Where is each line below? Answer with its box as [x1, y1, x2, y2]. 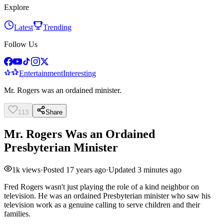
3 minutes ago [137, 165, 181, 174]
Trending [43, 23, 71, 31]
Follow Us [4, 40, 37, 48]
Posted [43, 165, 66, 174]
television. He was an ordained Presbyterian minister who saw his [4, 191, 210, 200]
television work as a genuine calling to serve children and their [4, 200, 200, 209]
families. [4, 209, 30, 218]
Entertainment [19, 69, 63, 77]
